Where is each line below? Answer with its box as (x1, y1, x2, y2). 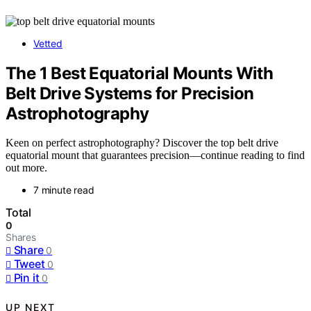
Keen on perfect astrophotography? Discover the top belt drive (6, 137, 278, 149)
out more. (6, 162, 47, 174)
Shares (6, 231, 36, 244)
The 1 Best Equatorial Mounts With (6, 62, 274, 83)
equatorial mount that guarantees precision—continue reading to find (6, 149, 305, 162)
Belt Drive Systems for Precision (6, 83, 254, 103)
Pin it (13, 271, 40, 285)
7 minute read (33, 184, 94, 196)
